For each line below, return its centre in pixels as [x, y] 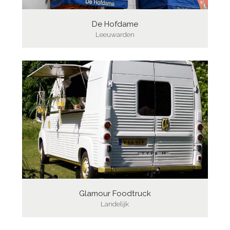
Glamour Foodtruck [115, 193]
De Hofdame [115, 24]
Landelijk [115, 204]
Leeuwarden [115, 34]
